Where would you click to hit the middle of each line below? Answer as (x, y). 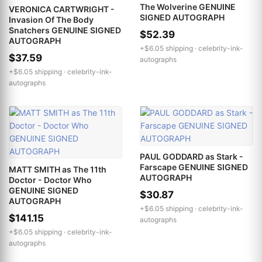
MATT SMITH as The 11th (58, 169)
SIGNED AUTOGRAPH (182, 17)
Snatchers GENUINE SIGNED (65, 30)
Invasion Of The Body (51, 19)
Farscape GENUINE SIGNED (194, 167)
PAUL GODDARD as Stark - (192, 156)
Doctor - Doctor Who (50, 180)
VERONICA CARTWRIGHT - (62, 9)
